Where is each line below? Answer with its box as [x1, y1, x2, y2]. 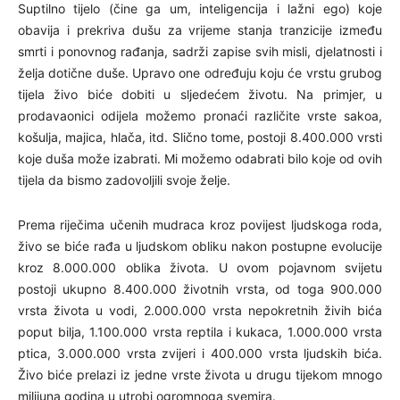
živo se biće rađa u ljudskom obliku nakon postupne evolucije [18, 237, 382, 254]
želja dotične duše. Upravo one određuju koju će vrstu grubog [18, 64, 382, 80]
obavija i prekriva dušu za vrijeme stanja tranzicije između [18, 21, 382, 37]
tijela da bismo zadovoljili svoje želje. [18, 171, 230, 187]
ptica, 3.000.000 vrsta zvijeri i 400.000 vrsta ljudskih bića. [18, 345, 382, 361]
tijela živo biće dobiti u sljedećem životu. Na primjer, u [18, 86, 382, 102]
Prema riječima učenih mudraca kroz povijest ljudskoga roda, [18, 216, 382, 232]
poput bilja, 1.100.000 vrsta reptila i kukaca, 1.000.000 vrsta [18, 323, 382, 339]
